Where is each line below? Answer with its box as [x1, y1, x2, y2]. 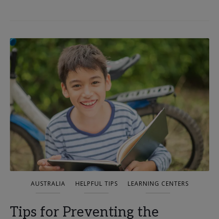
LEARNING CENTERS [127, 179, 189, 188]
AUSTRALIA [30, 179, 66, 188]
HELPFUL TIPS [75, 179, 118, 188]
